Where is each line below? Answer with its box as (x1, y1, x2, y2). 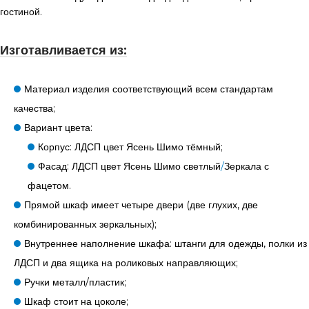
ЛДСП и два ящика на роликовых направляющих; (14, 257, 238, 270)
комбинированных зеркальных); (14, 218, 157, 231)
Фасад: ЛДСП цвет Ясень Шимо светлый (38, 160, 221, 173)
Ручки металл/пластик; (24, 276, 126, 289)
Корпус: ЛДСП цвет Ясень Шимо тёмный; (38, 141, 223, 154)
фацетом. (28, 179, 71, 192)
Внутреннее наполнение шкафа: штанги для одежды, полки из (24, 237, 307, 250)
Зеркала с (224, 160, 269, 173)
